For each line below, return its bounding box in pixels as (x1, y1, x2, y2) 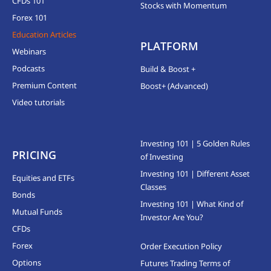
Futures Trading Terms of (140, 258, 230, 269)
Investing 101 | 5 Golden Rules (140, 138, 250, 149)
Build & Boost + (140, 64, 196, 74)
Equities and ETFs (11, 172, 74, 183)
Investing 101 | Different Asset (140, 168, 250, 179)
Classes (140, 181, 167, 192)
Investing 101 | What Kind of (140, 198, 244, 209)
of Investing (140, 151, 184, 162)
